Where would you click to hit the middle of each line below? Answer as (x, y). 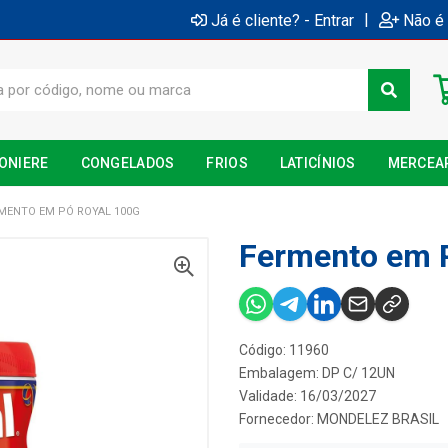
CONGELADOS (127, 163)
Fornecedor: (278, 419)
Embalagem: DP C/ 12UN (317, 373)
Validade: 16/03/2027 (307, 396)
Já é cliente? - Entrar (282, 20)
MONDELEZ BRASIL (378, 419)
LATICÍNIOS (317, 163)
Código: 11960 (284, 350)
